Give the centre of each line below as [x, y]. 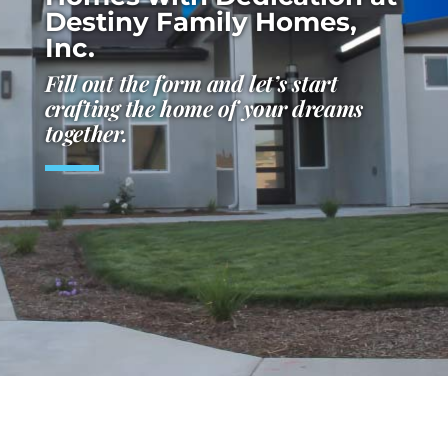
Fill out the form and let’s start [191, 82]
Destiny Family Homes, [200, 21]
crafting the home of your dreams [203, 107]
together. [86, 132]
